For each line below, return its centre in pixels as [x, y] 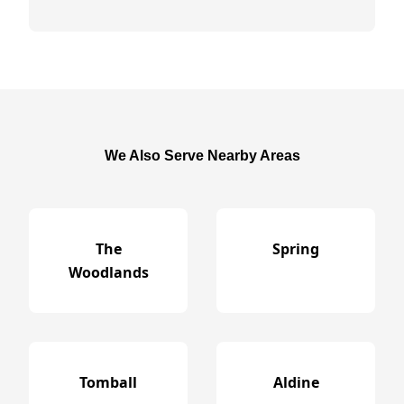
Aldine [296, 382]
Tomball [108, 382]
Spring [296, 249]
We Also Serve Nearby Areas [202, 156]
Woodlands [108, 272]
